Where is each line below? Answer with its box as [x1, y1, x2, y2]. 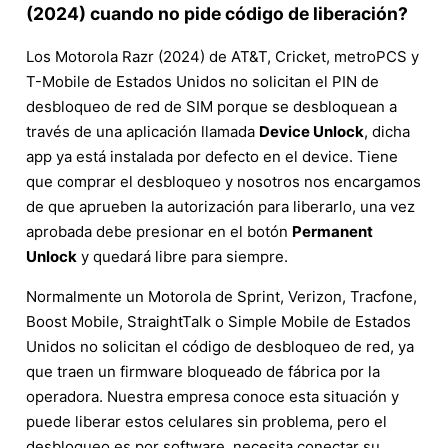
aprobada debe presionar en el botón [26, 221, 292, 241]
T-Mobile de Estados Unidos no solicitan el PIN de [26, 71, 379, 91]
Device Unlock [259, 121, 364, 141]
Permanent [292, 221, 373, 241]
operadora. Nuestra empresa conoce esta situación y [26, 386, 399, 406]
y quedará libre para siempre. [77, 246, 288, 266]
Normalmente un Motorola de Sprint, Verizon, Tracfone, [26, 286, 417, 306]
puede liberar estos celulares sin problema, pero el [26, 411, 387, 431]
